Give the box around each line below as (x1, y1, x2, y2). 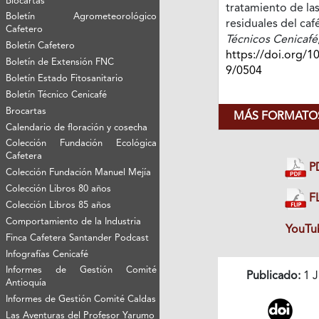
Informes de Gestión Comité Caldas (6, 294, 157, 304)
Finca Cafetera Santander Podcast (6, 233, 150, 243)
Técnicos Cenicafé (225, 34, 318, 46)
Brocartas (6, 106, 47, 116)
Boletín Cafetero (6, 41, 75, 51)
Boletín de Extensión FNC (6, 57, 115, 67)
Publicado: (246, 271, 300, 283)
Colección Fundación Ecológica (6, 138, 157, 148)
